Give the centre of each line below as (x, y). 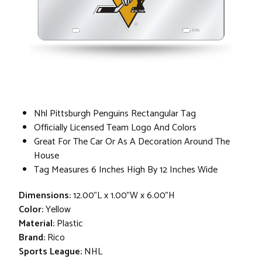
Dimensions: (45, 195)
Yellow (58, 209)
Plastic (70, 223)
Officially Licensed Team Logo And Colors (115, 127)
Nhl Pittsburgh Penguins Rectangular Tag (115, 113)
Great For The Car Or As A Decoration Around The (132, 142)
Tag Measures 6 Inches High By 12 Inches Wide (126, 170)
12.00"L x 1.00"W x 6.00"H (124, 195)
